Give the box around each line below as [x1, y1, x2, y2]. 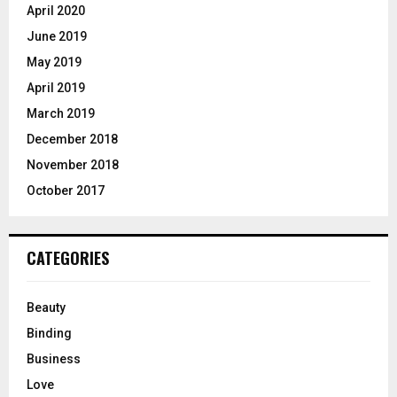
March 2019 [27, 105, 95, 121]
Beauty [27, 300, 66, 315]
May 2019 [27, 54, 82, 69]
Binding [27, 325, 72, 340]
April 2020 [27, 3, 85, 18]
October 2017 [27, 183, 105, 198]
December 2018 [27, 131, 118, 146]
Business [27, 351, 81, 366]
